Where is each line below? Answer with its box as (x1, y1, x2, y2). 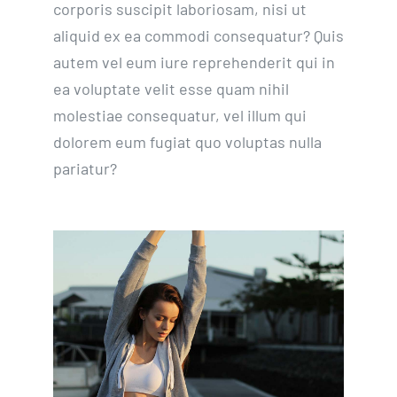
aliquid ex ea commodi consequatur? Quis (52, 26, 344, 46)
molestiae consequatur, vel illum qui (52, 105, 307, 126)
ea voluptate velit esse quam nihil (52, 79, 289, 99)
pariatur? (52, 159, 117, 179)
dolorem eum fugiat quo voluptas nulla (52, 132, 322, 152)
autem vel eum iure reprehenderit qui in (52, 52, 335, 73)
